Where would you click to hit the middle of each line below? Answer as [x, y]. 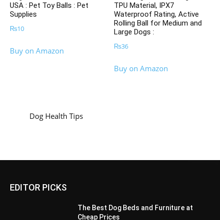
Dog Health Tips [56, 116]
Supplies [23, 14]
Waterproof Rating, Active [157, 14]
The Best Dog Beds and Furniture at [136, 207]
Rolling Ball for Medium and [158, 23]
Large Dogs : [134, 32]
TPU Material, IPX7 [144, 6]
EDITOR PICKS [38, 187]
